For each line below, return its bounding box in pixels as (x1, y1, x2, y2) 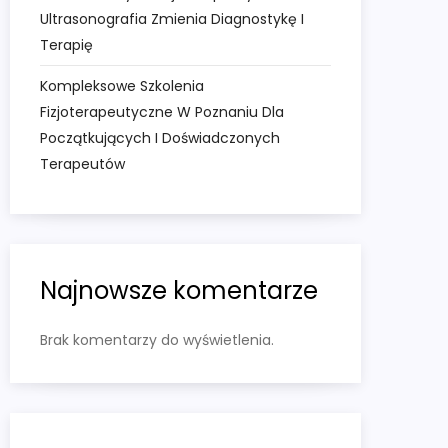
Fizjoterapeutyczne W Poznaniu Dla (40, 102, 284, 123)
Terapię (40, 35, 93, 56)
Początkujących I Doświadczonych (40, 128, 280, 149)
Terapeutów (40, 154, 125, 175)
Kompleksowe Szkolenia (40, 76, 204, 97)
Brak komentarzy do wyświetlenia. (40, 330, 274, 351)
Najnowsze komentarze (40, 274, 318, 308)
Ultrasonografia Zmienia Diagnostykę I (40, 9, 304, 30)
